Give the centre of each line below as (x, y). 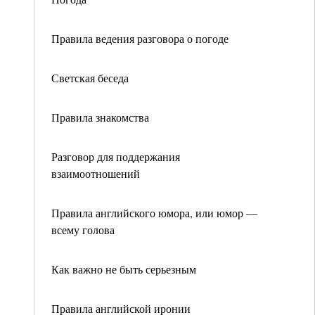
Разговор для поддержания (116, 156)
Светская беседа (90, 78)
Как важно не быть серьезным (124, 269)
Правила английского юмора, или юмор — (154, 213)
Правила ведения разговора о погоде (140, 38)
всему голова (83, 230)
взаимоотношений (96, 173)
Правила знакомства (100, 117)
